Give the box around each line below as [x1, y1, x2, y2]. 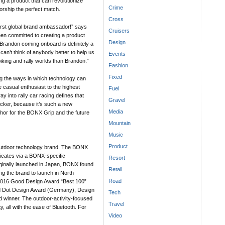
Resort [108, 155, 125, 161]
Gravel [108, 97, 125, 103]
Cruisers [108, 28, 130, 34]
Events [108, 51, 126, 57]
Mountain [108, 120, 131, 127]
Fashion [108, 62, 128, 69]
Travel [108, 201, 124, 207]
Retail [108, 166, 122, 173]
